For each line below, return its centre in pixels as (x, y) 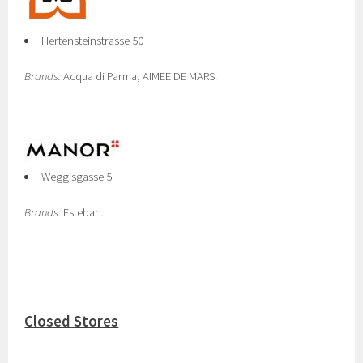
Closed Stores (72, 321)
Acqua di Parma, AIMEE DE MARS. (139, 76)
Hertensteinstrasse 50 (92, 41)
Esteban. (83, 212)
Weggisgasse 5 (77, 177)
